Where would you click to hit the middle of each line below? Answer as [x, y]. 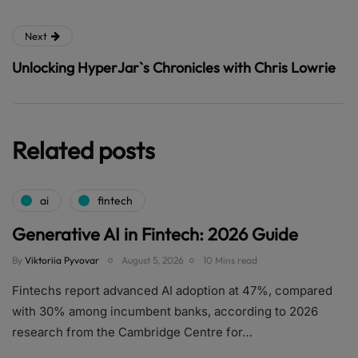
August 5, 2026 [153, 261]
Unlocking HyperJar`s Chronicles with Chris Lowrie [174, 68]
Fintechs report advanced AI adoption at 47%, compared [172, 291]
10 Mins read [230, 261]
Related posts [84, 151]
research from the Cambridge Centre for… [132, 332]
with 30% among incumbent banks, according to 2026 [165, 312]
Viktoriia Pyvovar [62, 261]
